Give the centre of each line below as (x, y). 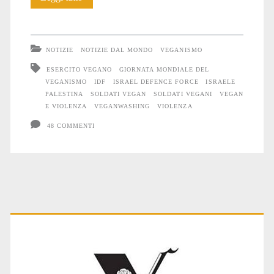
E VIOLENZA (66, 106)
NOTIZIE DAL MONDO (117, 50)
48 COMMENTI (71, 125)
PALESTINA (64, 94)
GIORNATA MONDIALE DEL (165, 69)
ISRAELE (220, 81)
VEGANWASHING (122, 106)
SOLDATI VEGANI (183, 94)
